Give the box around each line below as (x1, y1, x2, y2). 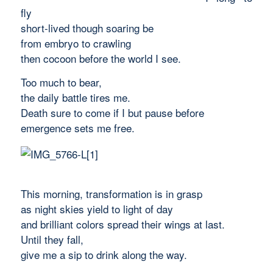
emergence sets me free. (20, 120, 135, 136)
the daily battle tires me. (20, 90, 130, 105)
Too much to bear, (20, 74, 102, 90)
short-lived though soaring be (20, 19, 154, 35)
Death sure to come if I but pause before (20, 105, 204, 121)
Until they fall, (20, 231, 83, 247)
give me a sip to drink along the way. (20, 246, 187, 262)
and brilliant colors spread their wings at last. (20, 216, 225, 232)
